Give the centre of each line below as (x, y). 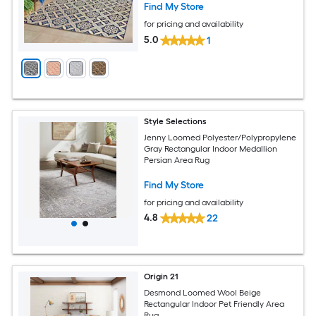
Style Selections (176, 122)
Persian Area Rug (177, 160)
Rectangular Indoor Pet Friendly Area (214, 304)
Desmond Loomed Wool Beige (203, 292)
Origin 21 (162, 277)
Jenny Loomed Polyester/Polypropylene (220, 137)
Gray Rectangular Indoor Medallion (211, 148)
